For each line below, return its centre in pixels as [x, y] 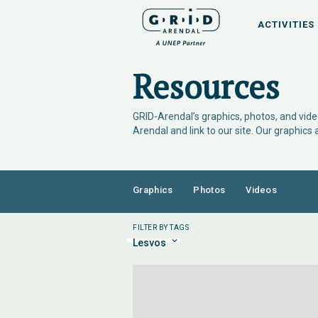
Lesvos [149, 243]
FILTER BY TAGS [161, 227]
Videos [262, 190]
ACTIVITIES [286, 24]
